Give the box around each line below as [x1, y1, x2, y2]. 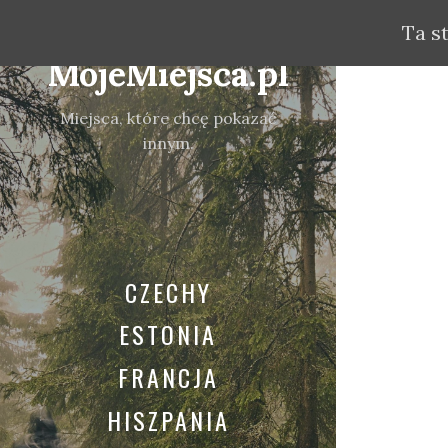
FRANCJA [117, 359, 219, 396]
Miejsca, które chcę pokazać [59, 107, 277, 128]
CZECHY [124, 273, 212, 310]
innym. [142, 132, 194, 153]
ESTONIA [119, 316, 217, 353]
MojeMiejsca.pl [47, 52, 289, 96]
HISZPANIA [106, 401, 230, 438]
